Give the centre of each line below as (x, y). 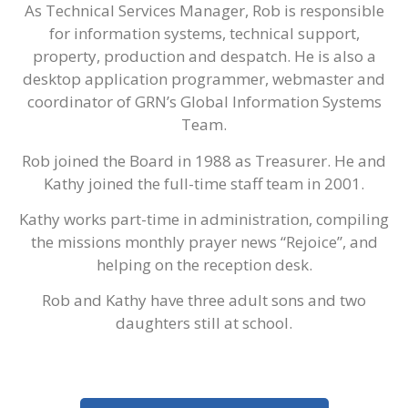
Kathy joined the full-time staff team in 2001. (204, 183)
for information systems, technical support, (204, 34)
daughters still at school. (204, 323)
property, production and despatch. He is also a (204, 56)
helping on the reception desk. (204, 264)
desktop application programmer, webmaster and (204, 79)
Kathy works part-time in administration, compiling (204, 219)
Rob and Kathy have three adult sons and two (204, 301)
